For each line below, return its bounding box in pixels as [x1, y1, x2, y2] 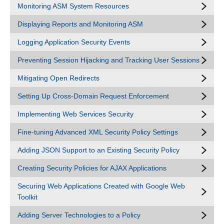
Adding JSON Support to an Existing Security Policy [17, 146, 179, 154]
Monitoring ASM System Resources [17, 2, 129, 10]
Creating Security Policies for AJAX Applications [17, 164, 166, 172]
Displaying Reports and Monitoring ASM [17, 20, 143, 28]
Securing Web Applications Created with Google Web [17, 182, 185, 190]
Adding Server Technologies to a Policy [17, 211, 140, 219]
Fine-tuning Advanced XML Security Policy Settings [17, 128, 178, 136]
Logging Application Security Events [17, 38, 130, 46]
